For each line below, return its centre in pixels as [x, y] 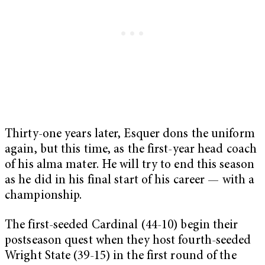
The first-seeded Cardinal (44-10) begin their [122, 225]
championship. [43, 196]
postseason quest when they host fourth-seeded [128, 241]
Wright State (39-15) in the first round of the [121, 256]
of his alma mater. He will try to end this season [130, 165]
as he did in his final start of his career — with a [130, 180]
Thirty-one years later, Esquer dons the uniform [130, 134]
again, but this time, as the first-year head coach [131, 150]
